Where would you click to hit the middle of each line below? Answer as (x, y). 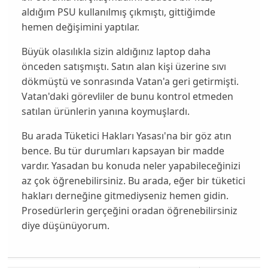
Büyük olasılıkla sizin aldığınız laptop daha (116, 51)
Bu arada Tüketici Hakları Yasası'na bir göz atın (126, 135)
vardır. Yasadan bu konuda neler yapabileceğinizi (131, 165)
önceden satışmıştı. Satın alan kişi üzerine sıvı (124, 66)
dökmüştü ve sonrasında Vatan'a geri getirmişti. (130, 81)
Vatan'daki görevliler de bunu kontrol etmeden (127, 96)
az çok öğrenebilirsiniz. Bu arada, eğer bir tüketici (133, 180)
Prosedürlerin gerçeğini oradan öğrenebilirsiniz (129, 210)
